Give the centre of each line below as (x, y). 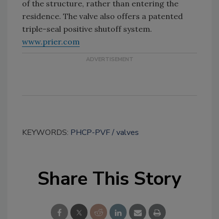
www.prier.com (51, 41)
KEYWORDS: (46, 132)
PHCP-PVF (90, 132)
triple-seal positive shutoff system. (87, 29)
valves (128, 132)
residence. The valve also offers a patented (102, 16)
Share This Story (109, 178)
